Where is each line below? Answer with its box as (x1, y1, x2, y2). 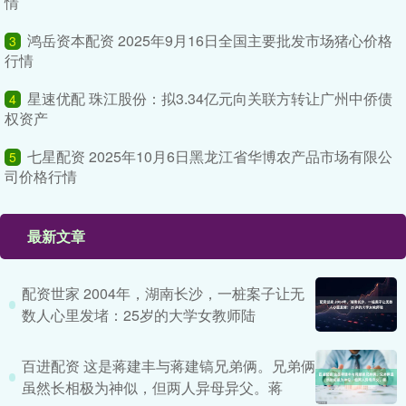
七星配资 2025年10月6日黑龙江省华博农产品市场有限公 (27, 146, 392, 167)
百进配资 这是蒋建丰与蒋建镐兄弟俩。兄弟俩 (21, 355, 315, 376)
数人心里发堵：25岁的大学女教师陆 (21, 304, 256, 325)
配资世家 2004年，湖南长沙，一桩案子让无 (21, 283, 304, 304)
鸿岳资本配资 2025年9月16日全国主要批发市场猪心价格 (27, 30, 392, 51)
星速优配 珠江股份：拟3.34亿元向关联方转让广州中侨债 (27, 88, 392, 109)
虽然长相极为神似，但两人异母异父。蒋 (21, 377, 283, 398)
